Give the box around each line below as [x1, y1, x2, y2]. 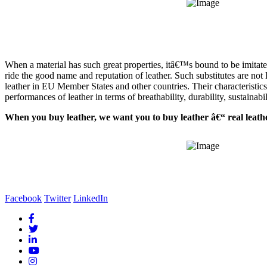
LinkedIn [73, 193, 108, 203]
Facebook [5, 193, 42, 203]
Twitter [44, 193, 71, 203]
